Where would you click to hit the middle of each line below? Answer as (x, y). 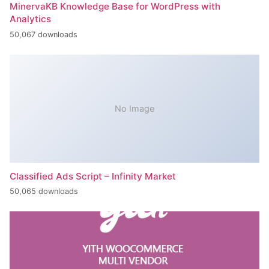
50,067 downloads (44, 34)
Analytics (30, 19)
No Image (134, 109)
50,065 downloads (44, 192)
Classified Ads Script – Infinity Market (93, 176)
